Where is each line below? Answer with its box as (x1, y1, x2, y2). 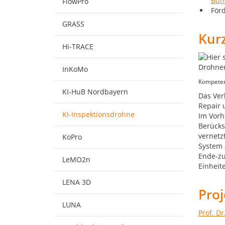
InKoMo (62, 64, 88, 74)
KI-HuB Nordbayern (62, 87, 128, 96)
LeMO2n (62, 155, 90, 164)
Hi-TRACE (62, 42, 93, 51)
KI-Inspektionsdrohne (62, 109, 135, 119)
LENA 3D (62, 177, 91, 187)
